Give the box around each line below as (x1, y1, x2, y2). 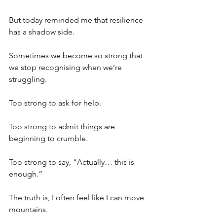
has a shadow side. (9, 27, 74, 37)
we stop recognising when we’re (9, 62, 124, 72)
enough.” (9, 169, 42, 179)
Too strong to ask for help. (9, 98, 101, 108)
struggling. (9, 74, 47, 84)
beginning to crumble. (9, 133, 88, 143)
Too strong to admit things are (9, 121, 117, 131)
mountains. (9, 204, 48, 214)
